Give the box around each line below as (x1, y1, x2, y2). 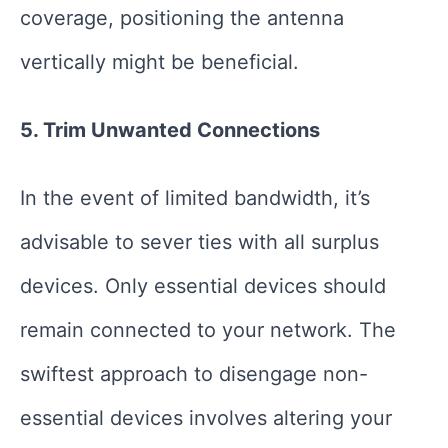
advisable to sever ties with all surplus (20, 229, 379, 254)
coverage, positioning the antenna (20, 5, 344, 30)
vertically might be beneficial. (20, 49, 299, 74)
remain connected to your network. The (20, 317, 396, 342)
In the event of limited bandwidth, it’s (20, 185, 370, 210)
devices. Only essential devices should (20, 273, 386, 298)
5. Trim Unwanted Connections (20, 117, 320, 142)
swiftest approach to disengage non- (20, 361, 368, 386)
